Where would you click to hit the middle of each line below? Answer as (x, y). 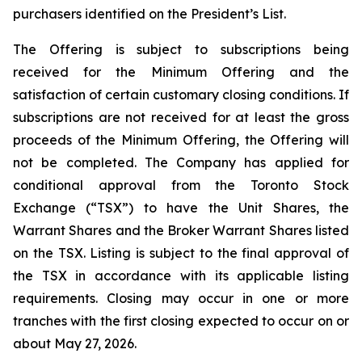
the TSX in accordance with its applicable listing (181, 276)
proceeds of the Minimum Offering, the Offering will (181, 140)
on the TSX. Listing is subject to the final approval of (181, 253)
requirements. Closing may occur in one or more (181, 298)
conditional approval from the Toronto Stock (181, 185)
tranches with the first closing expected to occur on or (181, 321)
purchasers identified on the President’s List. (149, 14)
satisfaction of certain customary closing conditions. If (181, 95)
